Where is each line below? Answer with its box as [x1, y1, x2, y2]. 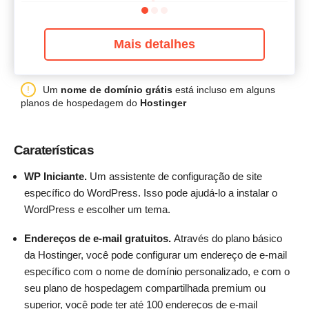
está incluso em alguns [172, 83, 275, 95]
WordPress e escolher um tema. [24, 203, 170, 216]
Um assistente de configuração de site [90, 170, 262, 183]
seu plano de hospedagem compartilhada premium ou [24, 282, 266, 295]
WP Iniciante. [24, 170, 90, 183]
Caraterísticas [14, 143, 94, 158]
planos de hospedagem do [21, 97, 140, 108]
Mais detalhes [114, 37, 195, 51]
